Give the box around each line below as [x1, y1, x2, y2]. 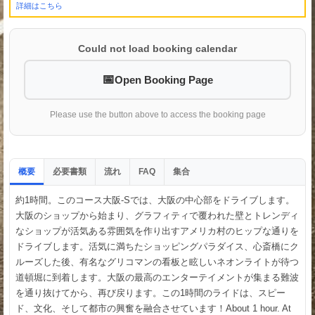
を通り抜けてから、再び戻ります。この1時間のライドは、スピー [15, 287, 285, 298]
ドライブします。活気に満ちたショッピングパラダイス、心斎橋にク [15, 240, 299, 252]
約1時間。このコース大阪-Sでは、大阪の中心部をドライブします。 [15, 194, 295, 205]
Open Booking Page [115, 73, 213, 86]
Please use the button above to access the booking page [49, 109, 266, 120]
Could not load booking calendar [78, 42, 237, 54]
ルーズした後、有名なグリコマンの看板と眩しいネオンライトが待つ [15, 256, 299, 267]
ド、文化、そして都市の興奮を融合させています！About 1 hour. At [15, 302, 291, 314]
